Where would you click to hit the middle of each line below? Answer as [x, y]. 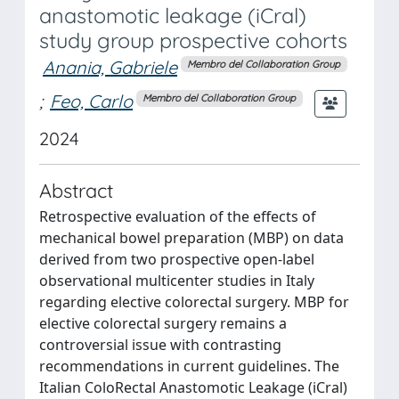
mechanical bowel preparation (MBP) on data [191, 237]
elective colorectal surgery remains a [163, 323]
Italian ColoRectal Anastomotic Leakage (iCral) [193, 387]
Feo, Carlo [91, 102]
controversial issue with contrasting [160, 344]
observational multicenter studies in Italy [177, 280]
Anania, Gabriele [110, 67]
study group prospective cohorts [193, 41]
